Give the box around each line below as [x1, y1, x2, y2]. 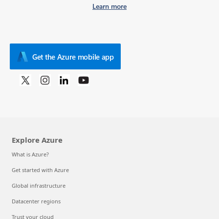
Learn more [92, 1, 127, 11]
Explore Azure [12, 135, 63, 145]
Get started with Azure [12, 166, 69, 174]
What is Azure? [12, 151, 49, 158]
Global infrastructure [12, 182, 66, 190]
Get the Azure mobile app [32, 51, 114, 62]
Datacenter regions [12, 197, 61, 205]
